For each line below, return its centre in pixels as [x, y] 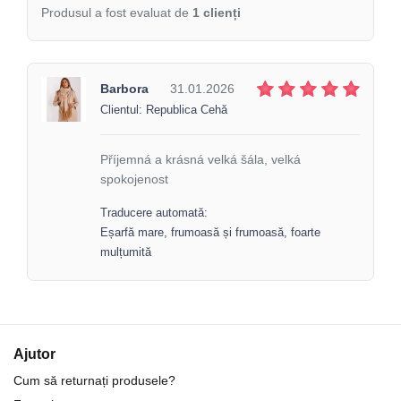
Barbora [124, 88]
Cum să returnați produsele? [94, 380]
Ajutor [34, 354]
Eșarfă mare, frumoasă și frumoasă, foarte [210, 232]
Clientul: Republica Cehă [164, 110]
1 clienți [217, 12]
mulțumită [126, 252]
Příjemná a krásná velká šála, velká [200, 159]
